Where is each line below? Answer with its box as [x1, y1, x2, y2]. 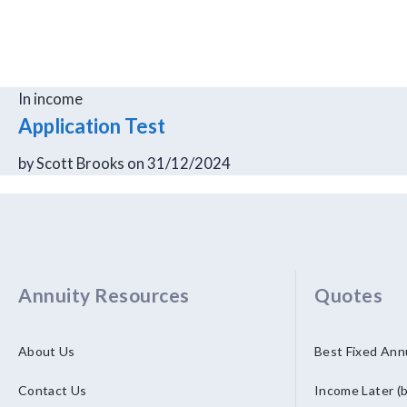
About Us [18, 343, 75, 359]
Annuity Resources [18, 283, 190, 306]
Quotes [314, 283, 383, 306]
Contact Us [18, 382, 87, 398]
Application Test [18, 114, 165, 139]
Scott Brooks [36, 154, 124, 174]
